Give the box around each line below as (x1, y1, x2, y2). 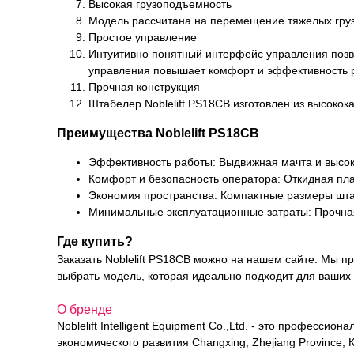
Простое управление (88, 31, 197, 43)
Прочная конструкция (88, 81, 200, 93)
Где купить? (57, 234, 133, 248)
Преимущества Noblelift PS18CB (57, 126, 259, 140)
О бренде (57, 303, 112, 316)
